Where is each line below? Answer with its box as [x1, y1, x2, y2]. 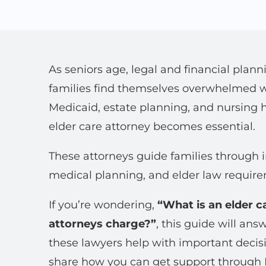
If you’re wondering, [49, 198, 157, 211]
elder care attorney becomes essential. [49, 120, 255, 133]
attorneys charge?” [49, 217, 156, 230]
